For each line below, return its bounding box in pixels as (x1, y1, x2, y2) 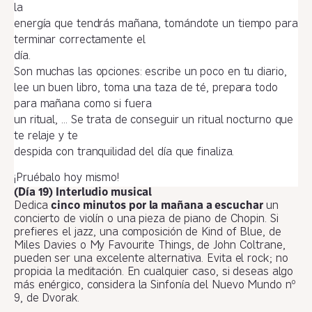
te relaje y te (14, 130, 78, 142)
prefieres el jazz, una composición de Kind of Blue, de (14, 227, 281, 239)
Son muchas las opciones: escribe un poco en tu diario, (14, 66, 287, 78)
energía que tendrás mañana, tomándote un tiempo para (14, 18, 298, 30)
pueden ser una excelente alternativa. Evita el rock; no (14, 253, 288, 265)
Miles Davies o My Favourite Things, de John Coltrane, (14, 240, 286, 252)
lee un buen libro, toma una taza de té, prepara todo (14, 82, 278, 94)
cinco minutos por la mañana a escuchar (51, 201, 263, 212)
